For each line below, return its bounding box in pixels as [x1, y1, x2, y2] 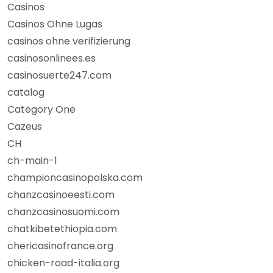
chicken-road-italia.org [7, 256, 119, 270]
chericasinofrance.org [7, 239, 113, 253]
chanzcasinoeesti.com [7, 188, 115, 202]
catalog [7, 85, 44, 99]
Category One [7, 102, 76, 116]
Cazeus [7, 119, 42, 133]
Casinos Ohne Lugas [7, 17, 102, 31]
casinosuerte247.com [7, 68, 112, 82]
